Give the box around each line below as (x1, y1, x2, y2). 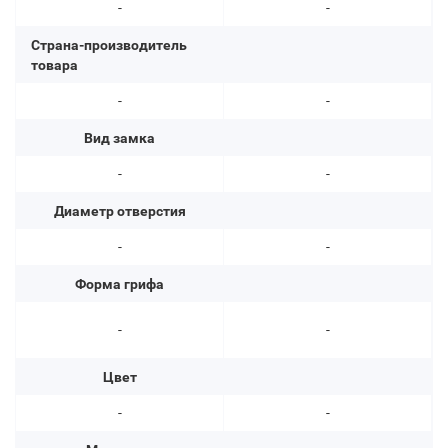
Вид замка (84, 129, 155, 146)
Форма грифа (75, 275, 164, 292)
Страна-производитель (31, 36, 187, 53)
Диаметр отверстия (53, 202, 186, 219)
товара (31, 56, 78, 73)
